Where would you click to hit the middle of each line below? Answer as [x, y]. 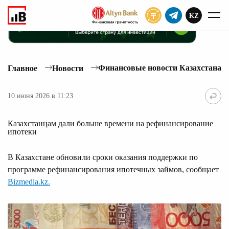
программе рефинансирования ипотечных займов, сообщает [113, 169]
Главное [22, 68]
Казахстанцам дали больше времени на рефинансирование [110, 123]
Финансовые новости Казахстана [160, 68]
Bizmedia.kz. [29, 181]
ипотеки [22, 131]
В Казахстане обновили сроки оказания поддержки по [103, 157]
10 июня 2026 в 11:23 [40, 96]
